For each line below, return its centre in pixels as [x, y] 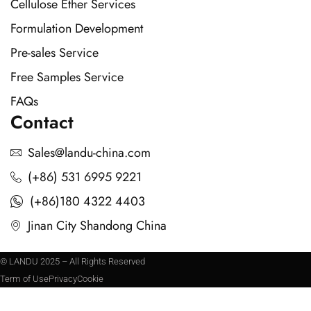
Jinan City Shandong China [97, 225]
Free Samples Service [67, 77]
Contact [42, 122]
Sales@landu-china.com [89, 152]
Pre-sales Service [54, 52]
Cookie [90, 278]
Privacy [63, 278]
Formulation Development [77, 28]
